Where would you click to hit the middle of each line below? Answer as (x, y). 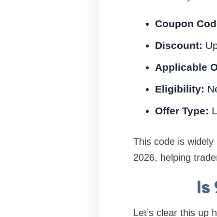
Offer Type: (182, 111)
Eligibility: (179, 89)
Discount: (178, 46)
